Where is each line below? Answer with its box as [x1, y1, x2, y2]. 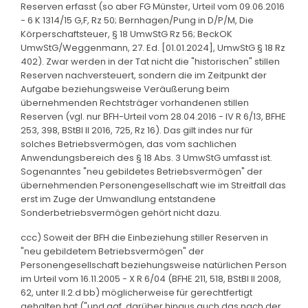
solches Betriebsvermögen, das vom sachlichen [21, 137, 236, 151]
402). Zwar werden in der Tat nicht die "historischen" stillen [21, 54, 280, 68]
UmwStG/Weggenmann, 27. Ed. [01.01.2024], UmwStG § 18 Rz [21, 41, 285, 54]
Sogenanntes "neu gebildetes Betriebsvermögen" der [21, 164, 263, 178]
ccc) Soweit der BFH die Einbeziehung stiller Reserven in [21, 230, 268, 244]
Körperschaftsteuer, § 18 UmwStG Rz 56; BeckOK [21, 27, 232, 41]
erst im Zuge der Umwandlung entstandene [21, 192, 216, 206]
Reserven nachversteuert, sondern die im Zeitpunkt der [21, 68, 267, 82]
